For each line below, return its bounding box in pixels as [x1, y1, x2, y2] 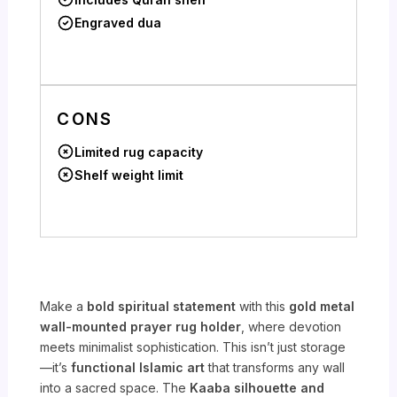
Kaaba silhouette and [190, 380, 325, 395]
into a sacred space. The [40, 380, 191, 395]
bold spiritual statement [87, 299, 237, 314]
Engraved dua [74, 15, 162, 31]
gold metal [289, 299, 355, 314]
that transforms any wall [205, 360, 346, 375]
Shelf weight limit [74, 167, 184, 183]
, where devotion [241, 319, 342, 334]
